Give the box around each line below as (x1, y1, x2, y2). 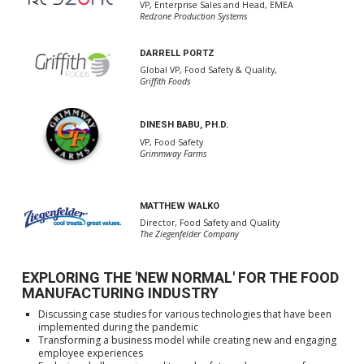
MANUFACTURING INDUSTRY (21, 284, 219, 301)
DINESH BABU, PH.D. (139, 119, 228, 131)
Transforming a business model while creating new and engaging (37, 332, 336, 347)
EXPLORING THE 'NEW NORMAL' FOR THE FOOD (21, 268, 339, 286)
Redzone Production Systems (139, 11, 248, 23)
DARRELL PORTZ (139, 47, 214, 58)
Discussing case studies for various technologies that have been (37, 306, 331, 321)
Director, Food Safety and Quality (139, 217, 279, 229)
